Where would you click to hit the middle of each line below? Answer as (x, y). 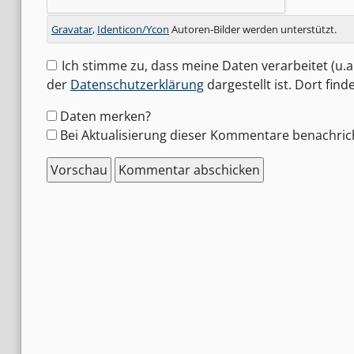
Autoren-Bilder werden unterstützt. (252, 30)
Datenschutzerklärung (137, 85)
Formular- (75, 116)
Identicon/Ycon (133, 30)
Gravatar (72, 30)
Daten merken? (105, 117)
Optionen (73, 135)
